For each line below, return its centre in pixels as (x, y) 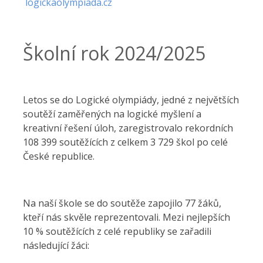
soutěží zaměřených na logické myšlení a (112, 114)
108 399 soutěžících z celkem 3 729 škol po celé (125, 142)
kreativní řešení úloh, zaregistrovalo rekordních (128, 128)
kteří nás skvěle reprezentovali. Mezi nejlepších (127, 217)
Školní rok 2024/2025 (114, 53)
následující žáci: (57, 245)
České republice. (59, 156)
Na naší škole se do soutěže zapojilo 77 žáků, (122, 203)
